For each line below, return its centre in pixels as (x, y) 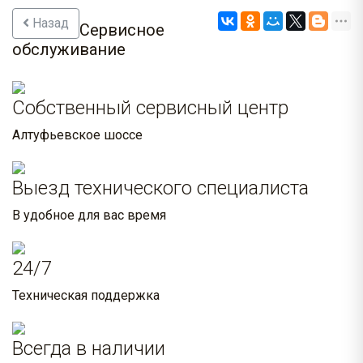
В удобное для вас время (89, 216)
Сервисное (122, 30)
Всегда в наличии (89, 349)
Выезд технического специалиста (160, 188)
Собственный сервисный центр (150, 108)
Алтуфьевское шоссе (77, 135)
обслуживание (69, 50)
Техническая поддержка (86, 296)
